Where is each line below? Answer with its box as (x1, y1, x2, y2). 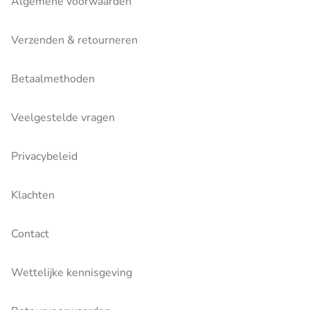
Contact (11, 226, 49, 241)
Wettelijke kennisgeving (11, 265, 132, 280)
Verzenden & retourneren (11, 33, 138, 48)
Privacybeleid (11, 149, 77, 164)
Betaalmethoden (11, 71, 95, 86)
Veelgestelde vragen (11, 110, 115, 125)
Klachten (11, 188, 55, 203)
